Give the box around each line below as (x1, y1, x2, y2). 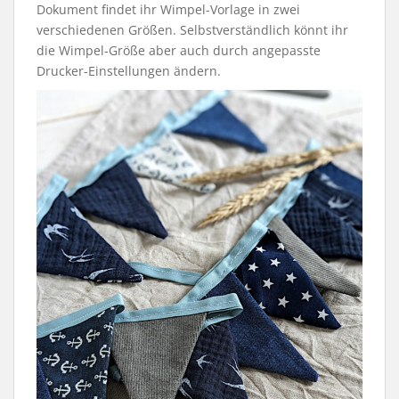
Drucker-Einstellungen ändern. (37, 62, 221, 80)
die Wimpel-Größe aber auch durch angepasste (37, 42, 321, 60)
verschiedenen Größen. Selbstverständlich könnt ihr (37, 21, 348, 39)
